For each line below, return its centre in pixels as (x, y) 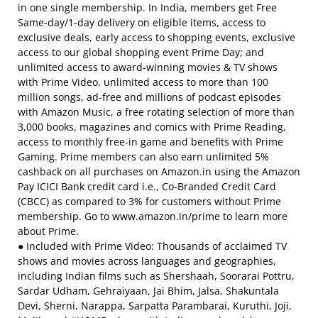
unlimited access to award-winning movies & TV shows (148, 67)
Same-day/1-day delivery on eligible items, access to (142, 22)
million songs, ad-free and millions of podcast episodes (149, 97)
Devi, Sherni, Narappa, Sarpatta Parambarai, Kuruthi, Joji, (155, 306)
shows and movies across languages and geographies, (147, 261)
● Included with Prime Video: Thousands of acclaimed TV (152, 246)
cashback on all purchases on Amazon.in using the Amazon (159, 171)
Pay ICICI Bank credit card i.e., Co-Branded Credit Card (147, 186)
